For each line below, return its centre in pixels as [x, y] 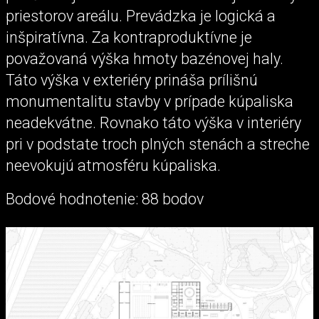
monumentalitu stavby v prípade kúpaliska [150, 101]
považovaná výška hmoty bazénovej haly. [145, 58]
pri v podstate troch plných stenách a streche [158, 144]
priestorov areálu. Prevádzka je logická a [141, 16]
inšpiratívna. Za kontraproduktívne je [129, 37]
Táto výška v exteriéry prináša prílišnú [132, 80]
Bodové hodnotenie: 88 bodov [105, 199]
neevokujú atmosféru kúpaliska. [113, 165]
